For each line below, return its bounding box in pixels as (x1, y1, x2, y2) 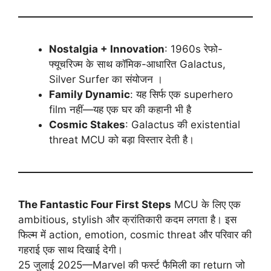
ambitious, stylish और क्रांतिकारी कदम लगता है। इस (18, 214, 237, 226)
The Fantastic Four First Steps (18, 198, 171, 211)
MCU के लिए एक (171, 198, 241, 211)
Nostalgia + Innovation (49, 43, 165, 56)
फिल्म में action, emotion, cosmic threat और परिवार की (18, 229, 252, 241)
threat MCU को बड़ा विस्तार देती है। (49, 134, 194, 146)
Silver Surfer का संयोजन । (49, 73, 163, 86)
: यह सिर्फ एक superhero (130, 88, 233, 101)
